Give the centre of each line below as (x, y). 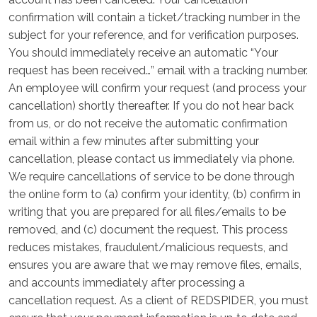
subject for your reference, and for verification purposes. (154, 35)
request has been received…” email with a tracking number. (158, 70)
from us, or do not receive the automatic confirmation (148, 123)
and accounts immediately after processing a (127, 283)
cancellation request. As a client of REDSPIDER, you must (158, 300)
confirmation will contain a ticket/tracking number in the (154, 17)
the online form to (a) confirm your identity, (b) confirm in (155, 194)
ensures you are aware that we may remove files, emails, (155, 265)
